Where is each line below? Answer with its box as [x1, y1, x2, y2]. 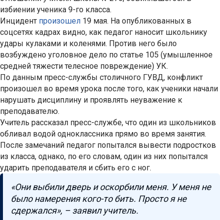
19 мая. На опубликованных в [82, 16, 192, 26]
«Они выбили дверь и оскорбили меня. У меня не [11, 182, 211, 192]
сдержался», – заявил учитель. [11, 205, 138, 216]
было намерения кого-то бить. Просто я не [11, 193, 187, 204]
